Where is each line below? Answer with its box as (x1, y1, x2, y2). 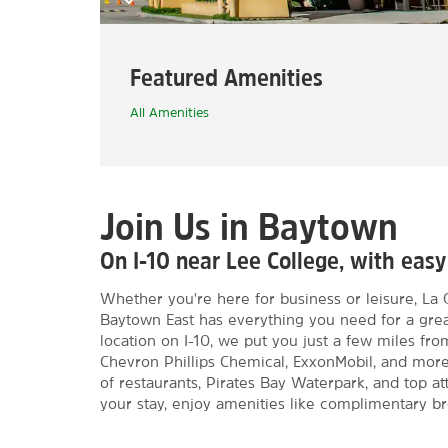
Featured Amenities (130, 65, 323, 89)
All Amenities (130, 106, 209, 119)
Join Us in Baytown (100, 207, 398, 245)
